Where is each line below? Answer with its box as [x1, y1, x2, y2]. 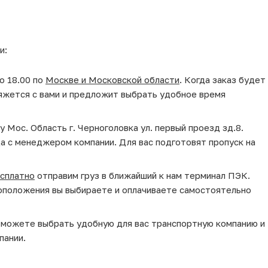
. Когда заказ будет [179, 74, 266, 85]
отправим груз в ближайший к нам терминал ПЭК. [35, 169, 250, 181]
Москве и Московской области [45, 74, 179, 85]
